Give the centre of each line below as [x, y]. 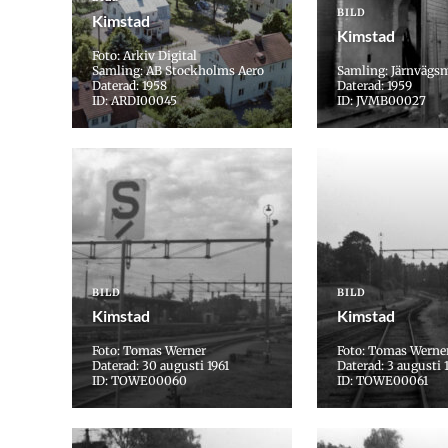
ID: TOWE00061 [382, 381]
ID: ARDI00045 [134, 101]
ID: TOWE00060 [139, 381]
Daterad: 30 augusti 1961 [160, 366]
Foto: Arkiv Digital [144, 56]
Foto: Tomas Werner [149, 351]
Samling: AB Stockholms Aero [178, 71]
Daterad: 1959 [374, 86]
